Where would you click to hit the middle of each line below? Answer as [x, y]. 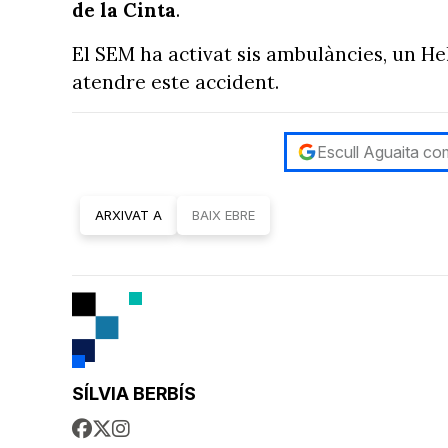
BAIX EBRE [223, 215]
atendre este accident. [175, 82]
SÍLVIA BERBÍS [134, 393]
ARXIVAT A [128, 215]
